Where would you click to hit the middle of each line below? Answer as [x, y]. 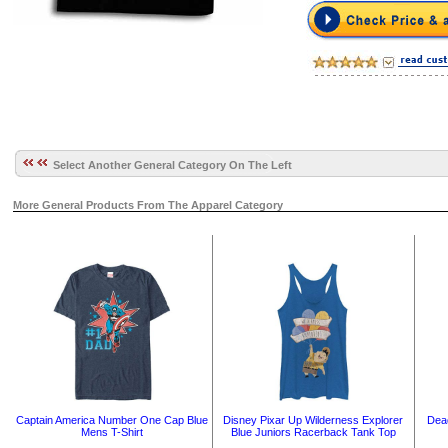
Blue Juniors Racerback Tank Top [313, 432]
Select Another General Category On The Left [169, 165]
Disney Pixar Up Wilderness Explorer [313, 420]
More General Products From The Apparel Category [147, 205]
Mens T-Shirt [111, 432]
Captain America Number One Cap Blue [111, 420]
